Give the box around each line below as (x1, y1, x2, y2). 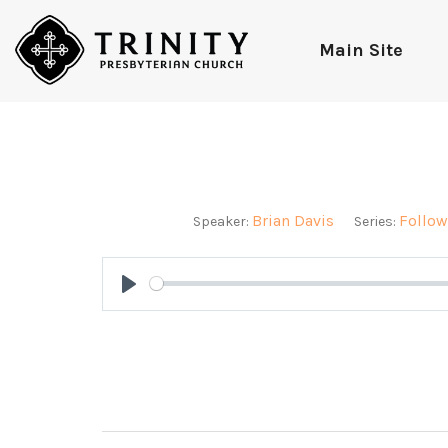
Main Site (318, 39, 403, 62)
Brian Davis (251, 210, 334, 230)
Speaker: (192, 212, 249, 230)
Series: (353, 212, 396, 230)
